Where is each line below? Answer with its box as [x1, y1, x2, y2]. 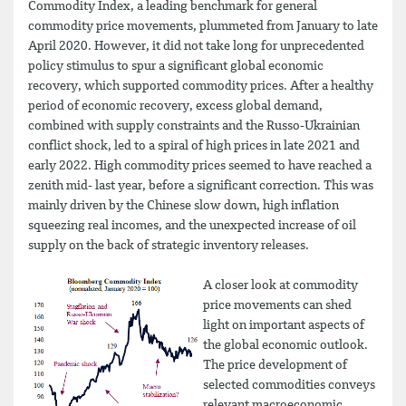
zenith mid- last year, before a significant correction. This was [28, 179, 373, 192]
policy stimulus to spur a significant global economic [28, 59, 324, 72]
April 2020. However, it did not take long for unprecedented [28, 39, 364, 53]
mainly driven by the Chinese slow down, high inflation [28, 198, 339, 212]
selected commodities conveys [203, 378, 375, 391]
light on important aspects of [203, 318, 364, 332]
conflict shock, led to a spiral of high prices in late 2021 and [28, 139, 360, 152]
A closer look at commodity [203, 278, 358, 292]
